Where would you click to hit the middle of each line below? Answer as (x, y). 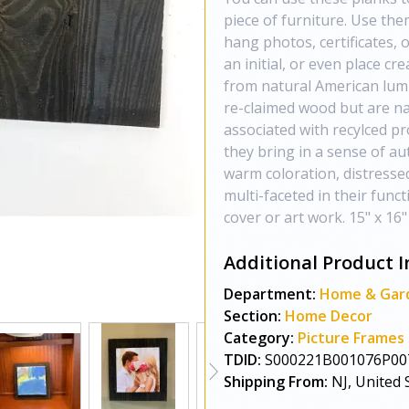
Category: (259, 338)
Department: (270, 294)
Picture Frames (351, 338)
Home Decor (329, 316)
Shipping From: (276, 382)
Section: (252, 316)
